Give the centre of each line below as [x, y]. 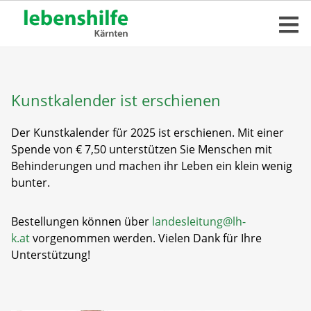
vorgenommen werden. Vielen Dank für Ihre [147, 238]
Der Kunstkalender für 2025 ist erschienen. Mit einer [148, 133]
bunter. [31, 183]
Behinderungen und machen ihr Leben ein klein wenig [152, 166]
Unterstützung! [51, 255]
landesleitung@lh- [197, 221]
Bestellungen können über [80, 221]
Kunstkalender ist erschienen [116, 100]
